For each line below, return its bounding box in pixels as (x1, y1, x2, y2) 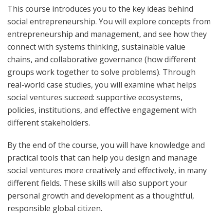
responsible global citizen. (7, 203, 102, 214)
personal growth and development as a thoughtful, (7, 190, 194, 201)
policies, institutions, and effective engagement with (7, 105, 197, 116)
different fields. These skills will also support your (7, 178, 187, 189)
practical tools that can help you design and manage (7, 152, 197, 163)
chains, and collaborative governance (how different (7, 54, 196, 65)
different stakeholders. (7, 117, 90, 128)
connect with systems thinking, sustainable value (7, 41, 185, 53)
